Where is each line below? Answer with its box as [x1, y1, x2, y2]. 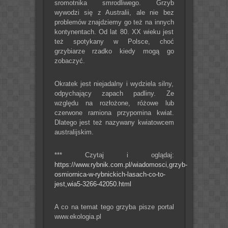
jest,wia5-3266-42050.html [54, 180, 131, 188]
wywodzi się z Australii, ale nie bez [54, 8, 174, 16]
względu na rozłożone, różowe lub [54, 99, 174, 107]
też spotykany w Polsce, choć [54, 37, 174, 45]
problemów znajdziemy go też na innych [54, 18, 174, 26]
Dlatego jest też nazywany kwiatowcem [54, 118, 174, 126]
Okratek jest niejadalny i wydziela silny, [54, 79, 174, 88]
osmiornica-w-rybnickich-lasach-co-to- [54, 170, 165, 178]
